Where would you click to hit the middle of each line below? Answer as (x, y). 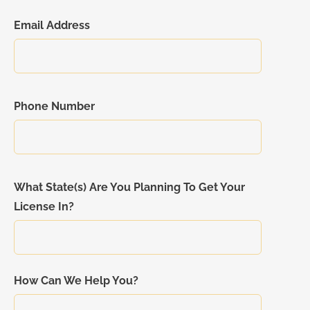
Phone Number (54, 107)
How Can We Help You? (76, 281)
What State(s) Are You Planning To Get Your (129, 188)
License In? (44, 207)
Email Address (52, 26)
